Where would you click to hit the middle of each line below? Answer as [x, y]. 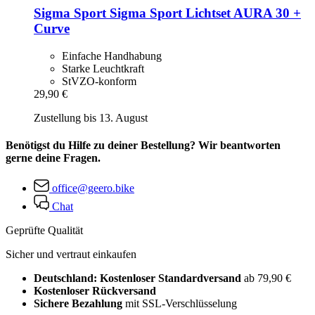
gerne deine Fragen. [53, 158]
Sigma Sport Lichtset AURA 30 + [204, 13]
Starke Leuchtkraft [103, 68]
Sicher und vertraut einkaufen [71, 255]
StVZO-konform [99, 81]
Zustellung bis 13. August [91, 117]
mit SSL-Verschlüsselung [180, 304]
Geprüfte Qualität [44, 231]
